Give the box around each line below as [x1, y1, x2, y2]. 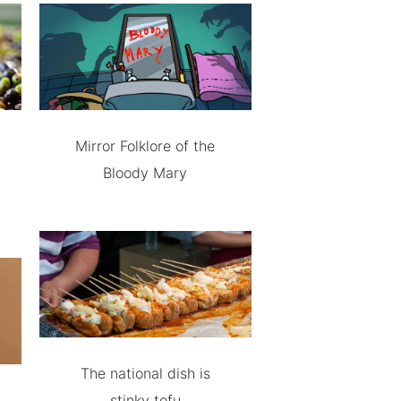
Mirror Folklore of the [75, 137, 216, 155]
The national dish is [80, 363, 210, 382]
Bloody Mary [103, 164, 188, 182]
